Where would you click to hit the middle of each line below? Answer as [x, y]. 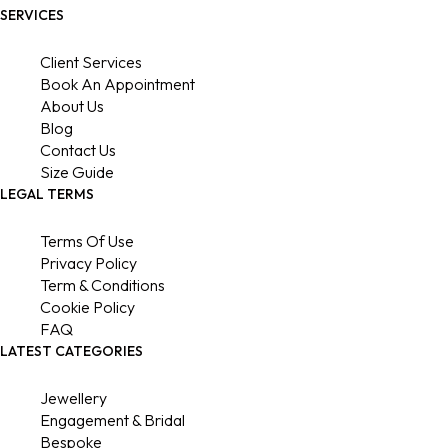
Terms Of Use [87, 241]
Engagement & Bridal [112, 420]
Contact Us [78, 150]
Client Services [91, 62]
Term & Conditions [102, 285]
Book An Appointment [117, 84]
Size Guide [77, 172]
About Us [72, 106]
